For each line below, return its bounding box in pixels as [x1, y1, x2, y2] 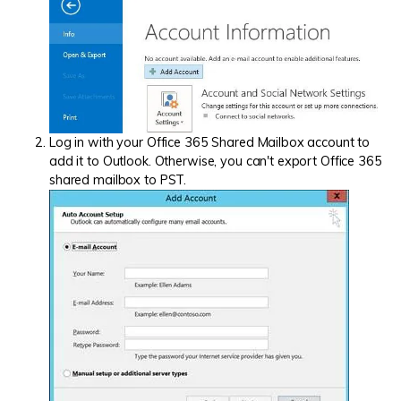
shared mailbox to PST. [49, 171, 187, 188]
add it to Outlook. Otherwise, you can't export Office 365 [49, 152, 382, 169]
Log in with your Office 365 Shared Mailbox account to [49, 133, 371, 150]
